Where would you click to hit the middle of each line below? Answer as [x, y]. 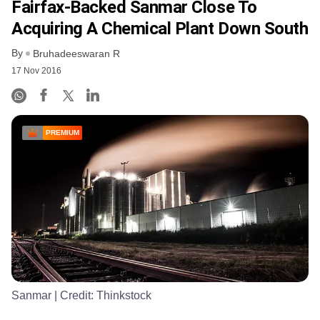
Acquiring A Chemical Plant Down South [160, 28]
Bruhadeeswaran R [76, 54]
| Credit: [74, 295]
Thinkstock [124, 295]
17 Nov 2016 [36, 71]
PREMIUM [62, 133]
